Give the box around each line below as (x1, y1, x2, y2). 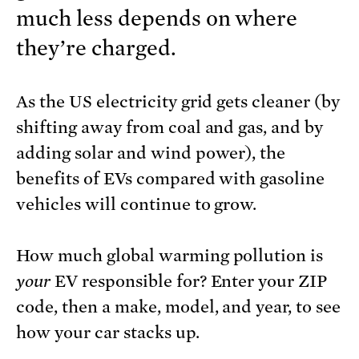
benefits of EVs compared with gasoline (16, 169, 325, 188)
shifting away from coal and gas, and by (16, 118, 324, 137)
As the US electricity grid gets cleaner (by (16, 92, 341, 111)
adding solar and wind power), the (16, 143, 286, 163)
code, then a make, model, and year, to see (16, 297, 341, 317)
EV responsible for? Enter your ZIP (50, 272, 329, 291)
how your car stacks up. (16, 323, 200, 342)
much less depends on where (16, 6, 298, 30)
